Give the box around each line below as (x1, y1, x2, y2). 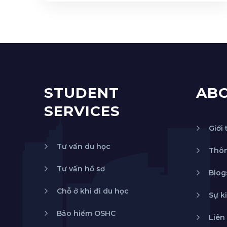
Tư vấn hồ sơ (57, 164, 105, 173)
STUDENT (44, 84, 119, 101)
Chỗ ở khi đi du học (57, 186, 129, 196)
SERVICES (44, 102, 120, 120)
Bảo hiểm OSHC (57, 208, 116, 218)
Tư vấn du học (57, 141, 110, 151)
